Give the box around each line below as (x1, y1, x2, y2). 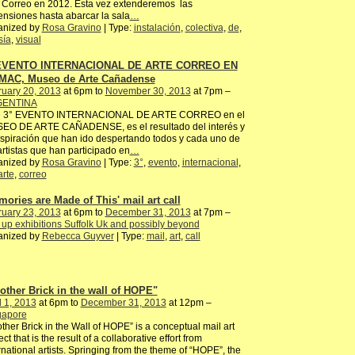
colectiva (185, 22, 223, 34)
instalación (133, 22, 181, 34)
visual (15, 34, 41, 46)
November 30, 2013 (105, 86, 191, 97)
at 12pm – (166, 296, 212, 308)
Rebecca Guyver (41, 230, 114, 242)
